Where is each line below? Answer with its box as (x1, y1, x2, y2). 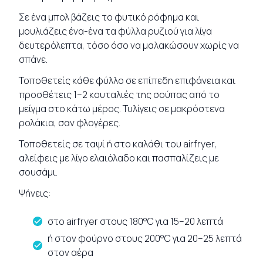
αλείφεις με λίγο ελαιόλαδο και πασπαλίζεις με (19, 151, 219, 165)
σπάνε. (19, 53, 48, 66)
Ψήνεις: (19, 187, 51, 200)
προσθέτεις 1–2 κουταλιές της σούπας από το (19, 88, 220, 102)
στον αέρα (48, 245, 93, 259)
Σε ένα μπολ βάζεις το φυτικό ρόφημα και (19, 11, 199, 24)
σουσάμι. (19, 166, 58, 179)
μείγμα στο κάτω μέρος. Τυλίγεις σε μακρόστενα (19, 102, 225, 116)
